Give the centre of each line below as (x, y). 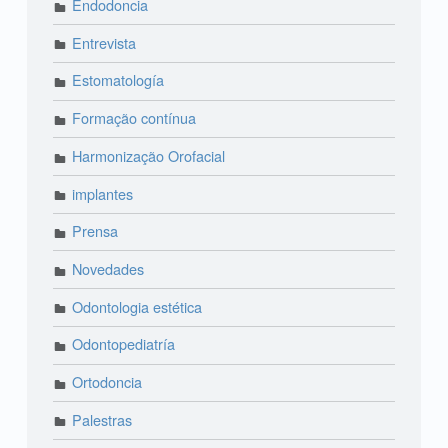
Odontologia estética (137, 306)
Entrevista (104, 42)
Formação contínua (134, 118)
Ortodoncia (107, 382)
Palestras (102, 419)
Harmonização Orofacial (149, 155)
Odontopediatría (124, 344)
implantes (103, 193)
